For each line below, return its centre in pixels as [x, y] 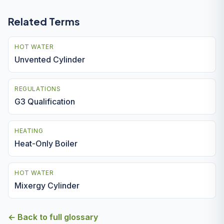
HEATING [29, 131]
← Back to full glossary [53, 217]
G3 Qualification [45, 101]
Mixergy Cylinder [47, 185]
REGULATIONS [38, 89]
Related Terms [44, 21]
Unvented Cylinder [50, 59]
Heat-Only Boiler [46, 143]
